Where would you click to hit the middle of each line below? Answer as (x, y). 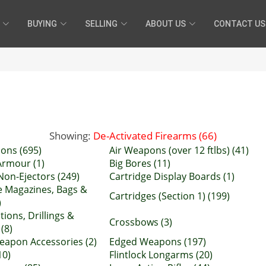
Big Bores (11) (140, 163)
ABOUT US (166, 23)
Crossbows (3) (141, 222)
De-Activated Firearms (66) (155, 135)
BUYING (42, 23)
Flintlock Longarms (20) (161, 255)
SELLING (101, 23)
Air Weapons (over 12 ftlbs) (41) (179, 150)
